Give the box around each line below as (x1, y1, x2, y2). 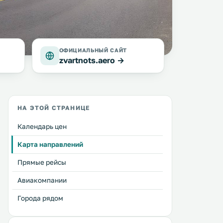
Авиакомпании (17, 176, 67, 184)
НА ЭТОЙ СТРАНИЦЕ (17, 104, 90, 111)
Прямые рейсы (17, 158, 66, 166)
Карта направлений (17, 140, 83, 148)
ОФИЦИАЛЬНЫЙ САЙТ (59, 47, 127, 53)
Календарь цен (17, 122, 67, 130)
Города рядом (17, 194, 63, 202)
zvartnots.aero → (59, 55, 124, 65)
